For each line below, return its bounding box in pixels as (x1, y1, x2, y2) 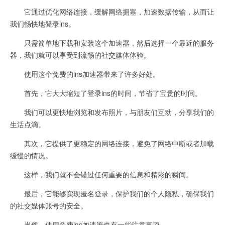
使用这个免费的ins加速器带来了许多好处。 (10, 69, 160, 79)
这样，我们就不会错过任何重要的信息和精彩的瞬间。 (10, 169, 193, 179)
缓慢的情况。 (10, 150, 52, 160)
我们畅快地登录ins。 (10, 19, 75, 29)
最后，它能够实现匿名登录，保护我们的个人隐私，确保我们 (10, 188, 214, 198)
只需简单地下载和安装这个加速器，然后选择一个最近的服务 (10, 38, 214, 48)
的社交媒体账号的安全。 (10, 200, 87, 210)
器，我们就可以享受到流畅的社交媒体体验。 (10, 50, 151, 60)
